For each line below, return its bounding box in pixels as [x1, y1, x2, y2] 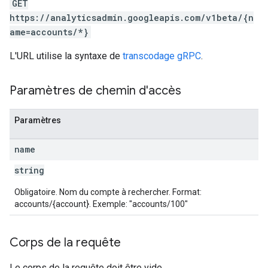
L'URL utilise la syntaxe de [10, 50, 123, 62]
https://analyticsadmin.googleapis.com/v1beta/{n [10, 12, 254, 23]
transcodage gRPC [123, 50, 201, 62]
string [14, 165, 44, 176]
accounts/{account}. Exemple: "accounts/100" [14, 199, 188, 209]
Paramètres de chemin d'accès [10, 83, 181, 98]
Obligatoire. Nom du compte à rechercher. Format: [14, 187, 202, 197]
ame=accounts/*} [10, 26, 89, 38]
